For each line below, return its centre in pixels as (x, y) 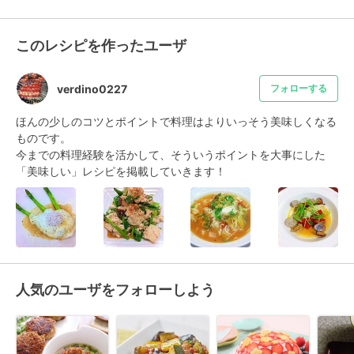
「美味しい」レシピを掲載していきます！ (121, 171)
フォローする (299, 88)
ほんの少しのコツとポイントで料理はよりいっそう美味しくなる (176, 121)
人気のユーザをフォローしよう (115, 290)
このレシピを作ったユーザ (101, 45)
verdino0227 (92, 88)
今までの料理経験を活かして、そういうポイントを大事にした (171, 154)
